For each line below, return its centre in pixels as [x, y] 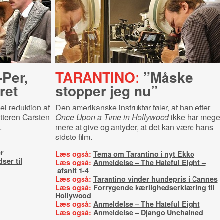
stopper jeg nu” [106, 91]
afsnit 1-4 [72, 170]
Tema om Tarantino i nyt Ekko [144, 154]
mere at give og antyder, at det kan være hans [134, 127]
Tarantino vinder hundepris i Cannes [155, 179]
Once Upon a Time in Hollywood [112, 117]
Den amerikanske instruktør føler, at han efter [133, 107]
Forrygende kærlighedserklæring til [154, 187]
